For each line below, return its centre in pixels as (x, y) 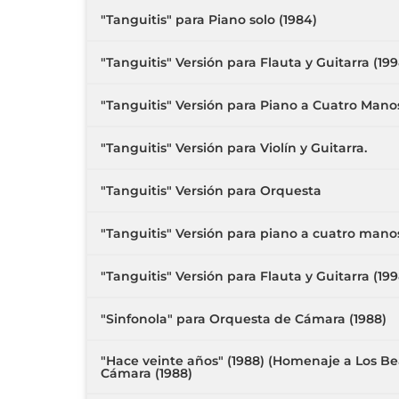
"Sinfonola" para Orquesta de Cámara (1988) (244, 319)
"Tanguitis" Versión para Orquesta (211, 191)
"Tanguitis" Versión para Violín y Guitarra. (234, 148)
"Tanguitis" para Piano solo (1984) (209, 20)
